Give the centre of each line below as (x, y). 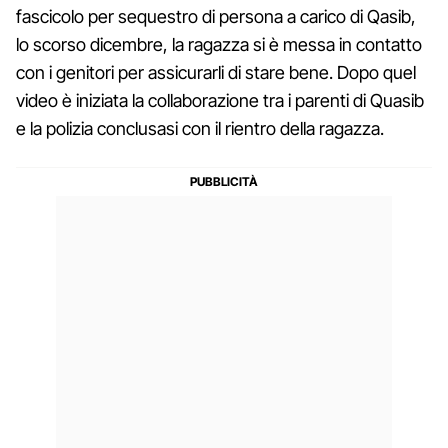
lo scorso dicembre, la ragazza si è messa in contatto (219, 44)
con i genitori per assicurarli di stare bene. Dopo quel (216, 72)
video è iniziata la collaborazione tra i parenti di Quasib (220, 100)
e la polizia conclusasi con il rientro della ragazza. (200, 128)
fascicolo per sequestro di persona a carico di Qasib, (216, 16)
